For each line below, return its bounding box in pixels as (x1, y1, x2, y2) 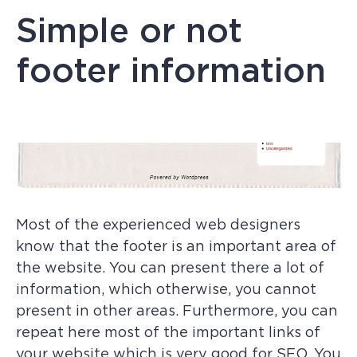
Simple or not (16, 11, 242, 49)
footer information (16, 51, 326, 89)
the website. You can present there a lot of (16, 260, 324, 277)
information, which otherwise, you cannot (16, 281, 316, 298)
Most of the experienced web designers (16, 217, 300, 233)
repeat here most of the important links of (16, 324, 320, 341)
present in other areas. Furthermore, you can (16, 303, 338, 320)
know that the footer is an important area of (16, 238, 336, 255)
